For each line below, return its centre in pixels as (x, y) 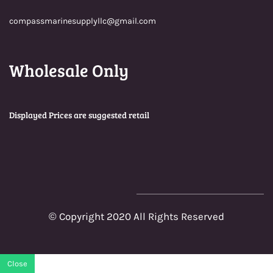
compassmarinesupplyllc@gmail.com (83, 21)
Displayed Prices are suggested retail (79, 115)
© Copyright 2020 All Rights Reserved (136, 217)
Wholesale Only (69, 70)
